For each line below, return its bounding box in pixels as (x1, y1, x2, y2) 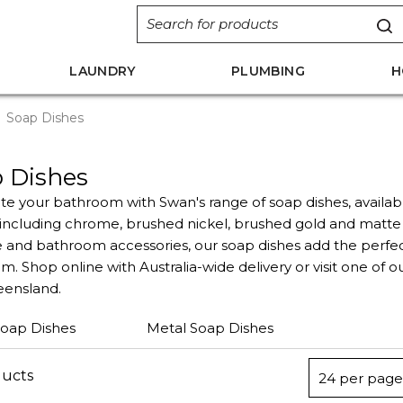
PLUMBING (231, 63, 305, 79)
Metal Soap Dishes (146, 319, 273, 336)
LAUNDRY (69, 63, 136, 79)
